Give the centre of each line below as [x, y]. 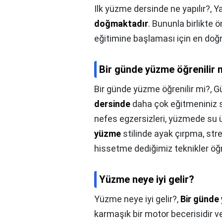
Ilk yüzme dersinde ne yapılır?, [154, 9]
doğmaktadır [121, 24]
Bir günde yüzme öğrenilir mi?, [154, 89]
